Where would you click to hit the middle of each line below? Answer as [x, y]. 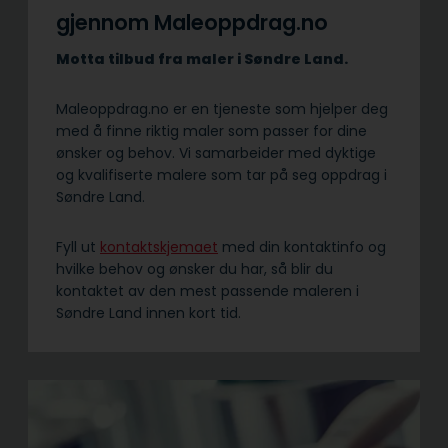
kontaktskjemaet [159, 247]
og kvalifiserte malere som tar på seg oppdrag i [221, 175]
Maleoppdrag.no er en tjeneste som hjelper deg [222, 109]
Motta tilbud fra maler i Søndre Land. [202, 59]
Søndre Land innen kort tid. [148, 313]
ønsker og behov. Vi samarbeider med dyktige [216, 153]
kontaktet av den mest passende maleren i [207, 291]
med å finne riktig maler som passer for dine [211, 131]
